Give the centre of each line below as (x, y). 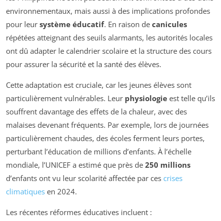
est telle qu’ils (191, 98)
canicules (169, 24)
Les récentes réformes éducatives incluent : (79, 212)
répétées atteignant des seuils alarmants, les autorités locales (109, 37)
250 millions (168, 165)
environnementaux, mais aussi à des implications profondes (108, 11)
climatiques (25, 191)
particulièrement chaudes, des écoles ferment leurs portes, (105, 138)
